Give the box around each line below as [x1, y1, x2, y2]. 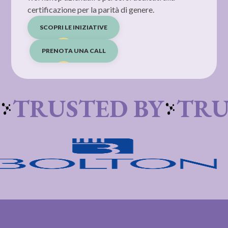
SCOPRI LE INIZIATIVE [40, 23, 108, 31]
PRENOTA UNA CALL [41, 46, 106, 54]
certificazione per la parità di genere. [27, 4, 155, 14]
